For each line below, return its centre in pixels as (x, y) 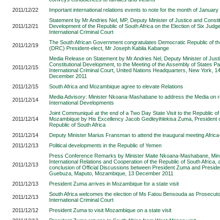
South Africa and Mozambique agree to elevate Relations (116, 86)
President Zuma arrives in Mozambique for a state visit (114, 184)
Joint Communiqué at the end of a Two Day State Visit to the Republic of (134, 113)
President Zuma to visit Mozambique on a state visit (110, 210)
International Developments (82, 103)
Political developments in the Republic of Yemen (105, 145)
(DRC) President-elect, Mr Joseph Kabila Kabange (109, 48)
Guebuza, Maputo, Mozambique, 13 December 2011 (111, 173)
